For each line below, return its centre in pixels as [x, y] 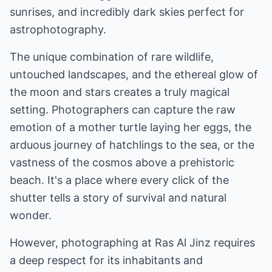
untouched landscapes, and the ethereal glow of [134, 74]
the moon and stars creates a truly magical [120, 92]
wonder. [31, 215]
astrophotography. [58, 29]
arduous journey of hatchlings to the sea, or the [132, 145]
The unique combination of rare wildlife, [112, 57]
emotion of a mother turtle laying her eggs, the [131, 127]
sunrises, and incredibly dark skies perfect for [127, 12]
